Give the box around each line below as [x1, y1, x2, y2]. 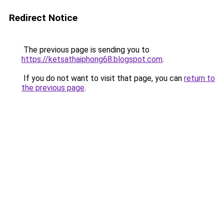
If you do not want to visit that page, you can [21, 73, 184, 83]
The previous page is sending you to [21, 45, 149, 54]
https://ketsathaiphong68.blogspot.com [21, 54, 162, 64]
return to [184, 73, 215, 83]
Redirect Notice [9, 12, 77, 23]
